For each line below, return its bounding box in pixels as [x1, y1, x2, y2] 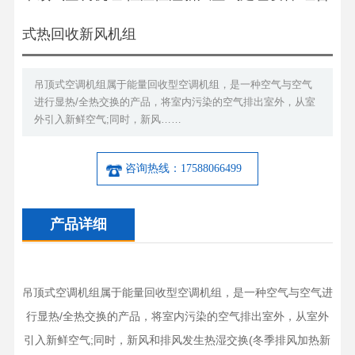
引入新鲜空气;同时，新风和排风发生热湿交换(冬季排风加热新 [24, 334, 331, 346]
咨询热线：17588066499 [124, 162, 242, 174]
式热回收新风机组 [21, 26, 136, 42]
